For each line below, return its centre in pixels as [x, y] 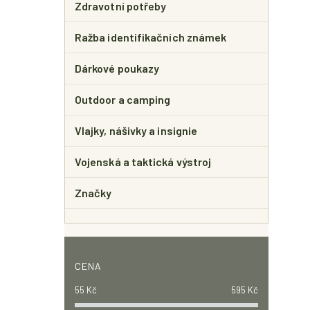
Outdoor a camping [123, 99]
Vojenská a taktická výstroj [143, 162]
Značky [93, 193]
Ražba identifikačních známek [151, 37]
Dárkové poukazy [117, 68]
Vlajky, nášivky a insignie [136, 130]
